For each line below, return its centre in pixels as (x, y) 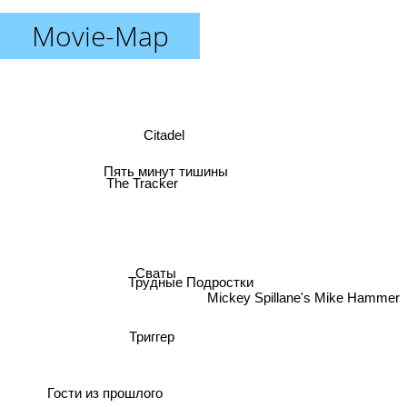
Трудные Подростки (190, 283)
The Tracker (144, 180)
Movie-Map (100, 36)
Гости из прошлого (106, 389)
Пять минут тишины (165, 172)
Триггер (141, 350)
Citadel (164, 137)
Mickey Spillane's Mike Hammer (303, 289)
